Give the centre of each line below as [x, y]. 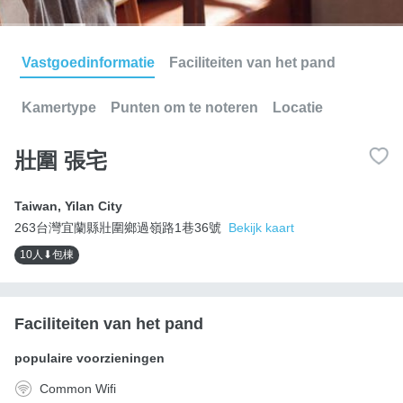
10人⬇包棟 [47, 254]
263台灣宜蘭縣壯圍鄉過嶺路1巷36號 [118, 227]
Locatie [298, 107]
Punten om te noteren [184, 107]
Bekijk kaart [261, 227]
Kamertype [59, 107]
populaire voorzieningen [90, 358]
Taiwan [36, 206]
